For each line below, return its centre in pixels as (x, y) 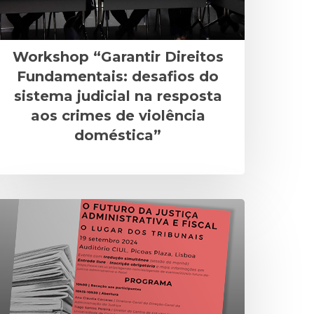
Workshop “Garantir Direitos (118, 56)
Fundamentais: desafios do (118, 76)
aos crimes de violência (118, 115)
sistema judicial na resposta (118, 96)
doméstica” (118, 135)
